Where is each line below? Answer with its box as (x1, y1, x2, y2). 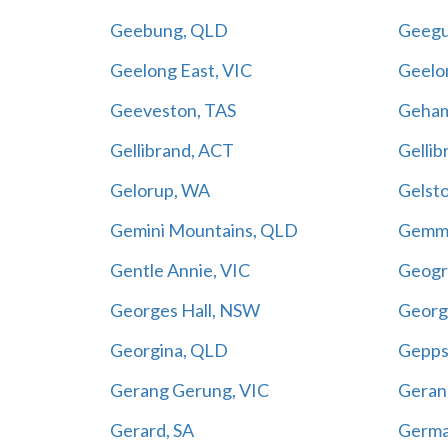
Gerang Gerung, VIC (109, 378, 269, 401)
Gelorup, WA (109, 178, 210, 201)
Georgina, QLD (109, 338, 228, 361)
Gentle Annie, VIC (109, 258, 250, 281)
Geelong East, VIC (109, 58, 252, 81)
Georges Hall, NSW (109, 298, 260, 321)
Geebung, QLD (109, 18, 228, 41)
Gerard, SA (109, 418, 194, 441)
